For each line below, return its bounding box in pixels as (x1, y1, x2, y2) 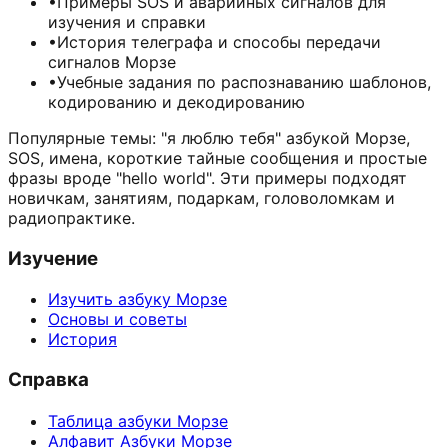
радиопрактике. (8, 207, 135, 228)
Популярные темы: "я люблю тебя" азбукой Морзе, (8, 127, 410, 148)
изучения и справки (48, 11, 206, 32)
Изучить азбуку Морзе (48, 289, 227, 310)
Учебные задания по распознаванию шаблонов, (57, 71, 431, 92)
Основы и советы (48, 309, 187, 330)
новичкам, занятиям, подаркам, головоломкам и (8, 187, 395, 208)
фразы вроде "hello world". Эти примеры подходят (8, 167, 407, 188)
